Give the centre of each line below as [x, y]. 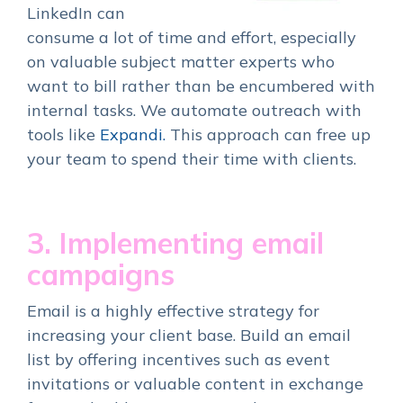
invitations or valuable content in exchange [195, 383]
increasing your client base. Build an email [189, 335]
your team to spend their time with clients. [192, 158]
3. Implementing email [175, 242]
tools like [63, 134]
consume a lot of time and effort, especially [192, 37]
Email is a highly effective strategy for [173, 310]
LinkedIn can [76, 13]
